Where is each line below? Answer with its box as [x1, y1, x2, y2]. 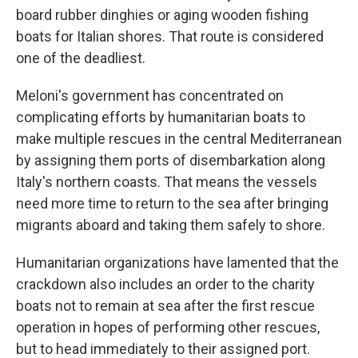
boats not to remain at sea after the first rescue [16, 297, 315, 315]
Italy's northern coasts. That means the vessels [16, 173, 317, 191]
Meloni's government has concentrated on [16, 87, 284, 105]
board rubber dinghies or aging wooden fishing [16, 6, 308, 24]
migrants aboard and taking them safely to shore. [16, 217, 325, 234]
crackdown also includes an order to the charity [16, 276, 315, 293]
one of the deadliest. [16, 50, 145, 67]
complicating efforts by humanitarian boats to [16, 109, 305, 126]
